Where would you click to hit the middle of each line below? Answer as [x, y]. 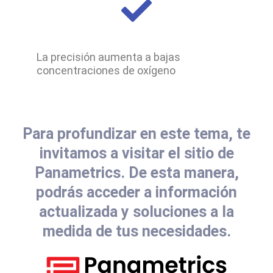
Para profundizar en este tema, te [136, 133]
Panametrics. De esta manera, [136, 172]
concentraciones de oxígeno [106, 71]
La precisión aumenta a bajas [108, 57]
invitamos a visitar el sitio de [136, 153]
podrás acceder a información [136, 192]
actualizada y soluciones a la [136, 211]
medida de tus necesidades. [136, 231]
